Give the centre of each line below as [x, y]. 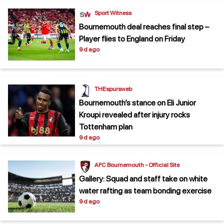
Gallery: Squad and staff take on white [143, 178]
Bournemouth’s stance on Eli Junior [137, 102]
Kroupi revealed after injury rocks [134, 114]
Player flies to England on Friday [132, 38]
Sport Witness [113, 13]
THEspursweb [113, 89]
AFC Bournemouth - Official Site [137, 165]
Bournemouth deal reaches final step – [144, 26]
